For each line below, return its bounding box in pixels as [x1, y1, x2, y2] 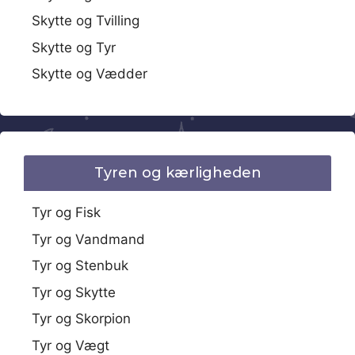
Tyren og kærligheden [94, 164, 261, 182]
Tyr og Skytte [32, 284, 116, 300]
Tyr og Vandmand [32, 231, 145, 247]
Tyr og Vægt [32, 337, 109, 353]
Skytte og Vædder [32, 66, 147, 82]
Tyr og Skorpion [32, 311, 131, 327]
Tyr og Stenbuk [32, 258, 128, 274]
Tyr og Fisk [32, 204, 101, 221]
